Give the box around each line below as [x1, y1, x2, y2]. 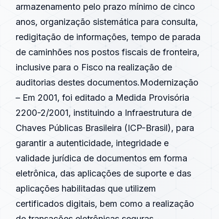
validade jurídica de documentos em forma [16, 153, 187, 163]
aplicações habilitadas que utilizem [16, 183, 156, 194]
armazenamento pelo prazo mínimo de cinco [16, 1, 195, 12]
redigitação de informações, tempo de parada [16, 32, 200, 42]
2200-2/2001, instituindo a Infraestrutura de [16, 108, 192, 118]
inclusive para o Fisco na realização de [16, 62, 172, 72]
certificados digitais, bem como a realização [16, 198, 194, 209]
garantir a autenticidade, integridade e [16, 138, 169, 148]
